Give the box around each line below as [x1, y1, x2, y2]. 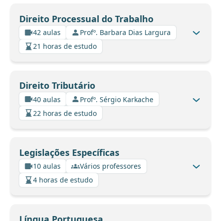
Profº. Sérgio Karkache [80, 94, 153, 104]
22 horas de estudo [33, 108, 97, 118]
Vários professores [80, 161, 141, 171]
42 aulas [33, 28, 61, 37]
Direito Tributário [19, 79, 95, 92]
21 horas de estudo [33, 41, 97, 51]
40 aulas [33, 94, 61, 104]
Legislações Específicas [19, 146, 119, 158]
